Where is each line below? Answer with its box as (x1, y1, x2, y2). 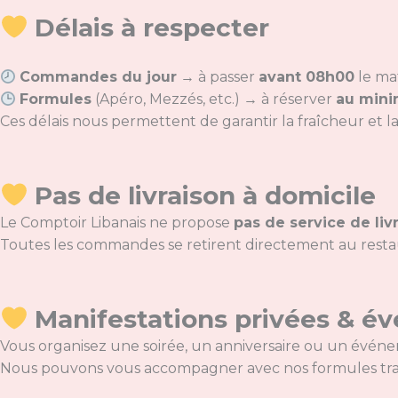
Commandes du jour (20, 68, 178, 85)
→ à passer (177, 68, 259, 85)
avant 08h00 (259, 68, 355, 85)
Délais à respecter (34, 12, 269, 43)
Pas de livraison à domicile (34, 180, 376, 211)
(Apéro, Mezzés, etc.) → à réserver (92, 91, 337, 107)
